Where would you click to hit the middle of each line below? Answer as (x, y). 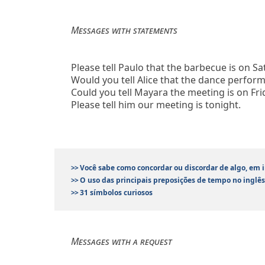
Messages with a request (122, 241)
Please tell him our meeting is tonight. (156, 104)
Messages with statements (125, 30)
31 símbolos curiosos (115, 192)
